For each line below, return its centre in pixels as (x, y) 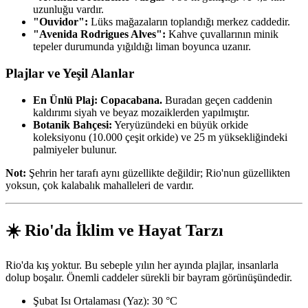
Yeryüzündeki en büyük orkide (180, 124)
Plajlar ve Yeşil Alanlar (70, 73)
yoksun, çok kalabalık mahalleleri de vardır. (100, 185)
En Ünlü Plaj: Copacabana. (98, 100)
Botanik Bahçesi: (73, 124)
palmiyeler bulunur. (75, 149)
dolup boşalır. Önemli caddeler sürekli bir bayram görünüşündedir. (149, 278)
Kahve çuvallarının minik (222, 34)
